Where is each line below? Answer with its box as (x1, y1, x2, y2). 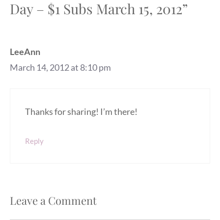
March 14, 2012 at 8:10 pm (10, 62, 111, 73)
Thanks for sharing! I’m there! (25, 106, 137, 117)
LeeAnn (10, 46, 40, 57)
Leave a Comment (10, 193, 97, 208)
